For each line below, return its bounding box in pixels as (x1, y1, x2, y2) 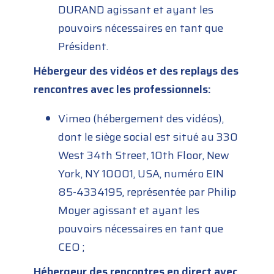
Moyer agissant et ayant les (58, 202, 200, 220)
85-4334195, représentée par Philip (58, 183, 237, 201)
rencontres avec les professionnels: (34, 81, 212, 98)
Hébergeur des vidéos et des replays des (34, 62, 239, 80)
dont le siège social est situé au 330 (58, 128, 239, 146)
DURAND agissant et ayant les (58, 1, 214, 19)
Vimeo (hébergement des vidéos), (58, 110, 224, 128)
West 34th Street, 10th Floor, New (58, 147, 230, 165)
